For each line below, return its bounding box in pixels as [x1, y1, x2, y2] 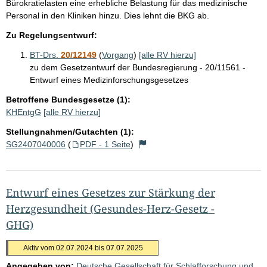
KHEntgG [6, 107, 41, 117]
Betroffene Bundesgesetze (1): [6, 94, 131, 104]
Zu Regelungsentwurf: [6, 30, 97, 40]
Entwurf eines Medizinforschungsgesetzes [30, 74, 188, 85]
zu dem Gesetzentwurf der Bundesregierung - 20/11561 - [30, 62, 246, 72]
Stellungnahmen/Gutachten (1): [6, 126, 134, 136]
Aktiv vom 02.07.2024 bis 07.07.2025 [23, 243, 143, 252]
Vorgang [102, 49, 133, 60]
